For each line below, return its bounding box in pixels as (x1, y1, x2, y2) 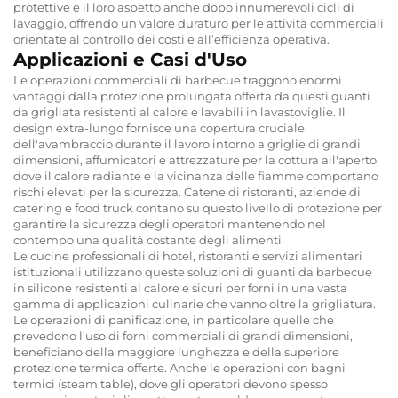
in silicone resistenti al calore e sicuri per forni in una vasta (13, 280, 347, 295)
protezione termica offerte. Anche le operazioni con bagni (13, 360, 346, 375)
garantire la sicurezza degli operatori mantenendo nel (13, 216, 326, 231)
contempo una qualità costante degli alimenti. (13, 232, 284, 247)
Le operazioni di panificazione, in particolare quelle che (13, 312, 334, 327)
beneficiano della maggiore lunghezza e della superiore (13, 344, 339, 359)
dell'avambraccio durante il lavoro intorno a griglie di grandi (13, 136, 361, 151)
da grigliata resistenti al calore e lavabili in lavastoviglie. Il (13, 104, 346, 119)
